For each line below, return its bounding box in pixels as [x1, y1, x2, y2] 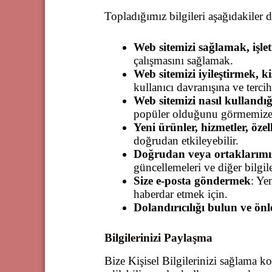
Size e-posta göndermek [133, 174, 251, 187]
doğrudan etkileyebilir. [133, 134, 239, 147]
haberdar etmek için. [133, 187, 228, 200]
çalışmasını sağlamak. [133, 53, 233, 67]
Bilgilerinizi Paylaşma [104, 231, 212, 245]
